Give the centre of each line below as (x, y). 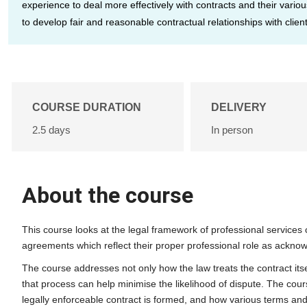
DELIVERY (239, 107)
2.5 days (51, 130)
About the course (108, 195)
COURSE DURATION (87, 107)
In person (232, 130)
